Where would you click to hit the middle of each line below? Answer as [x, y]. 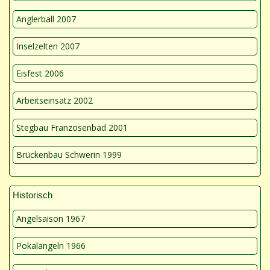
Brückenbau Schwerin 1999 [69, 154]
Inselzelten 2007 [48, 46]
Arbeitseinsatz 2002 [55, 100]
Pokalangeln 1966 [51, 245]
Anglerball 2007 [46, 19]
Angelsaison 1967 [51, 218]
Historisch [33, 195]
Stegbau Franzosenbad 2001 [72, 127]
